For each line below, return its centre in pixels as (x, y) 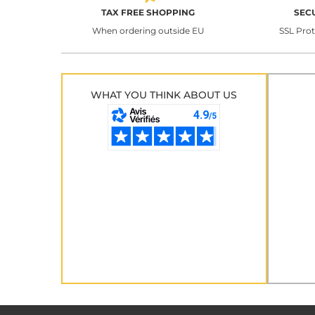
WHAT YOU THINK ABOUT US (164, 95)
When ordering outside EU (148, 30)
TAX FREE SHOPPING (148, 12)
